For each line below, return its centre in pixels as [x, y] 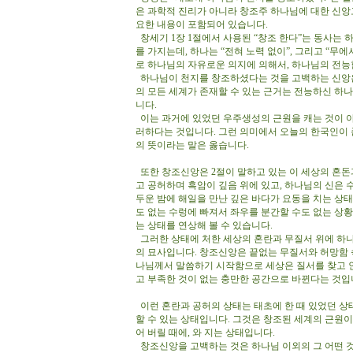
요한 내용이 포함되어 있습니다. [204, 24]
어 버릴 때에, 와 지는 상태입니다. [206, 333]
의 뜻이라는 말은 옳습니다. [193, 145]
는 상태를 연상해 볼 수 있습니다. [204, 225]
